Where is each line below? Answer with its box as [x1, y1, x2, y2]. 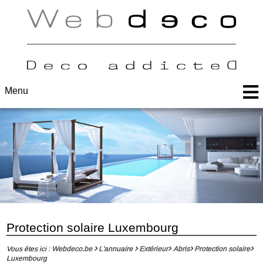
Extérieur [139, 244, 168, 254]
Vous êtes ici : [6, 244, 50, 254]
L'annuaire [98, 244, 133, 254]
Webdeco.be [51, 244, 92, 254]
